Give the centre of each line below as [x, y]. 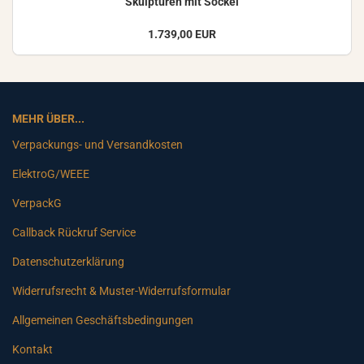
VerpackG [37, 204]
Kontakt [32, 350]
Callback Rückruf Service [74, 233]
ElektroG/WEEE [51, 174]
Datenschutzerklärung [68, 262]
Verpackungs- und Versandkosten [97, 145]
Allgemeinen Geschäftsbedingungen [103, 321]
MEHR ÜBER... [48, 119]
